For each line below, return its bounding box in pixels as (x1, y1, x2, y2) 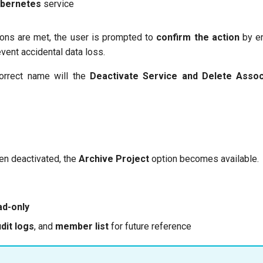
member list (55, 221, 109, 232)
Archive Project (79, 153, 149, 164)
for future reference (109, 221, 191, 232)
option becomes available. (149, 153, 259, 164)
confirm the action (156, 32, 240, 43)
